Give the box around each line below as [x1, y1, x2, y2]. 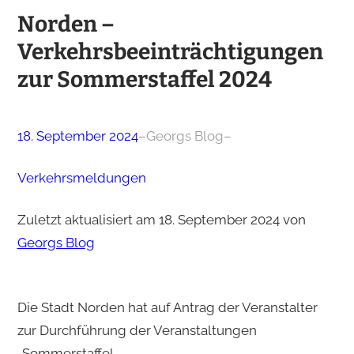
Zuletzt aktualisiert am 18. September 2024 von [17, 211, 306, 228]
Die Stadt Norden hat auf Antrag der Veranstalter [17, 299, 318, 315]
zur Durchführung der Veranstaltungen [17, 322, 257, 338]
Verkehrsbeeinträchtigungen [17, 38, 323, 65]
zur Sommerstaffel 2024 [17, 66, 272, 92]
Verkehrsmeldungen [17, 169, 146, 186]
